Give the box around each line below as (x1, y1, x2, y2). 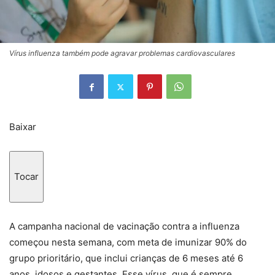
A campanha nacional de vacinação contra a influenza (9, 220, 239, 233)
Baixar (9, 121, 36, 133)
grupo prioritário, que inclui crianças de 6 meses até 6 (9, 252, 243, 265)
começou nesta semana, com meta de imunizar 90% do (9, 236, 247, 249)
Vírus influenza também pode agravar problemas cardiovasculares (9, 48, 235, 58)
